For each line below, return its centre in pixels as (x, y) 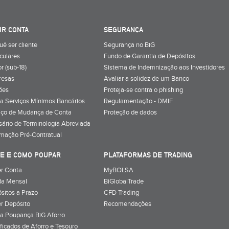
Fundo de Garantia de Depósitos (150, 56)
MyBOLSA (119, 170)
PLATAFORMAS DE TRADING (148, 155)
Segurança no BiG (129, 45)
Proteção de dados (130, 112)
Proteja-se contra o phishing (143, 90)
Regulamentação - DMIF (138, 101)
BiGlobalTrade (124, 181)
